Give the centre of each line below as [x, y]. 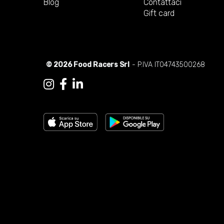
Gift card [159, 13]
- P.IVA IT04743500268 [168, 65]
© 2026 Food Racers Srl [88, 65]
